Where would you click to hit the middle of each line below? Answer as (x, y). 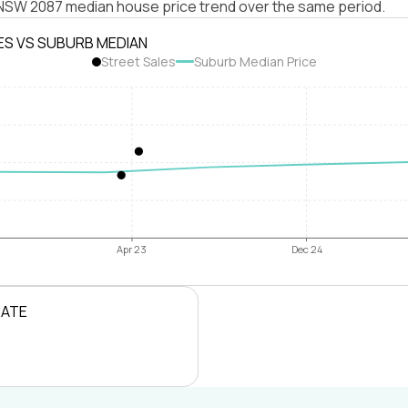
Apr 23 (132, 250)
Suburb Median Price (255, 61)
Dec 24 (306, 250)
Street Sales (138, 61)
